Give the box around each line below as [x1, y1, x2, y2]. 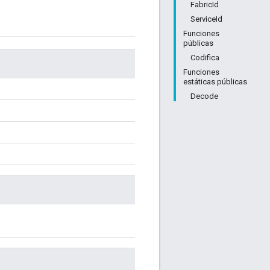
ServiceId [190, 14, 222, 24]
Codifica [190, 53, 219, 62]
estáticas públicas [183, 77, 247, 86]
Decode [190, 92, 218, 101]
